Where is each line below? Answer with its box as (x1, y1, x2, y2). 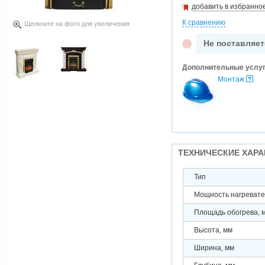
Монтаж (218, 75, 244, 83)
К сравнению (182, 18, 225, 27)
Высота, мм (194, 226, 232, 234)
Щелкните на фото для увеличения (24, 20, 130, 27)
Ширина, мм (194, 244, 234, 252)
